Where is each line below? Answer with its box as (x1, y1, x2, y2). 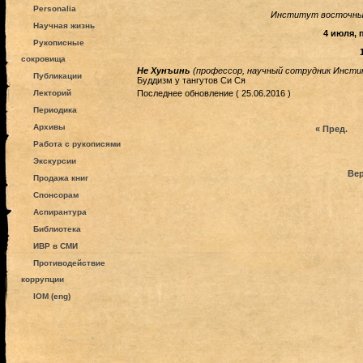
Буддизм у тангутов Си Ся (136, 75, 246, 85)
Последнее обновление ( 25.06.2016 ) (136, 88, 291, 98)
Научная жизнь (32, 21, 95, 30)
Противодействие (32, 258, 105, 267)
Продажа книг (32, 173, 88, 182)
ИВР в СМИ (32, 241, 78, 250)
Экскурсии (32, 156, 76, 165)
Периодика (32, 105, 77, 114)
